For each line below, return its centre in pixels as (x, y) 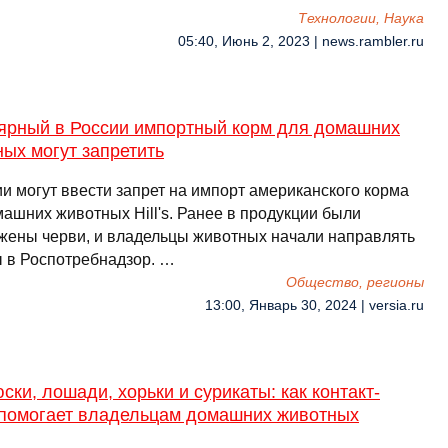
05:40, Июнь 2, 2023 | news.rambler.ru (301, 41)
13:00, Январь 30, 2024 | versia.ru (314, 305)
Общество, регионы (355, 282)
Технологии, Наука (361, 18)
